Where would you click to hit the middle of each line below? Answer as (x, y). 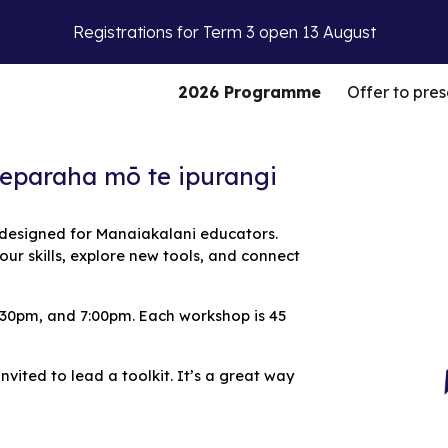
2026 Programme (249, 92)
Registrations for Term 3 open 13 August (224, 32)
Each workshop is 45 (210, 315)
